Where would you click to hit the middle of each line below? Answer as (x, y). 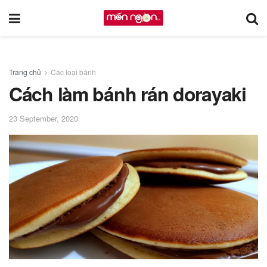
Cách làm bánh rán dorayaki (128, 94)
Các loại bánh (73, 72)
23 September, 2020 (44, 119)
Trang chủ (25, 72)
